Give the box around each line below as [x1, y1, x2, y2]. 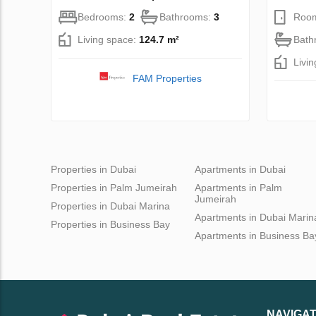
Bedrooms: [78, 11, 129, 23]
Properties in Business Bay [51, 218, 170, 230]
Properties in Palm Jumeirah [51, 181, 177, 193]
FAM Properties [132, 72, 202, 84]
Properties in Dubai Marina [51, 200, 170, 212]
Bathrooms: [159, 11, 214, 23]
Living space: [78, 33, 139, 45]
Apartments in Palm [195, 181, 282, 193]
